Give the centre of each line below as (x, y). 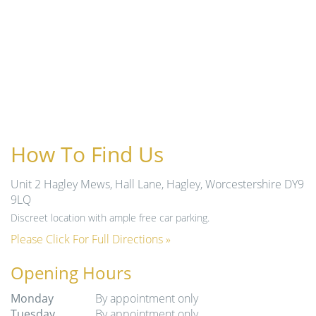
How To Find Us (87, 154)
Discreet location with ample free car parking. (110, 218)
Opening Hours (71, 273)
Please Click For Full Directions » (91, 239)
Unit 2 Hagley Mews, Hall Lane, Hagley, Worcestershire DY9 (157, 184)
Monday (32, 299)
